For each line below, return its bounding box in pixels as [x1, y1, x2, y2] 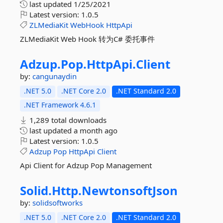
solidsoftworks [32, 198, 83, 208]
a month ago [74, 125, 117, 135]
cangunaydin [32, 71, 77, 81]
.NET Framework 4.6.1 [24, 100, 96, 110]
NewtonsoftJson [82, 182, 178, 199]
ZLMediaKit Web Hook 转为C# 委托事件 [20, 34, 155, 44]
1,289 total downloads [27, 115, 107, 125]
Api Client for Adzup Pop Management [20, 160, 152, 170]
